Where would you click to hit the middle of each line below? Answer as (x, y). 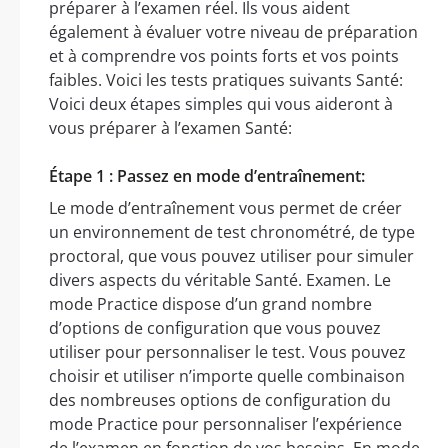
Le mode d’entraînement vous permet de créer (225, 207)
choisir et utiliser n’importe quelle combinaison (227, 375)
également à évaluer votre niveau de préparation (233, 31)
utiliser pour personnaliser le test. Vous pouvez (227, 351)
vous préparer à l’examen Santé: (170, 127)
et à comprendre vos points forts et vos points (224, 55)
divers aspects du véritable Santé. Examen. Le (220, 279)
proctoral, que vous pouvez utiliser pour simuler (231, 255)
